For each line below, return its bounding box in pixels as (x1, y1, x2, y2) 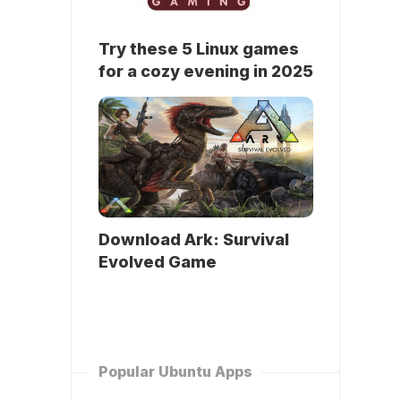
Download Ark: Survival (98, 230, 289, 250)
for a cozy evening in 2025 (98, 62, 313, 81)
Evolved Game (98, 252, 217, 272)
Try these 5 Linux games (98, 39, 299, 59)
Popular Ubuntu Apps (98, 363, 252, 381)
